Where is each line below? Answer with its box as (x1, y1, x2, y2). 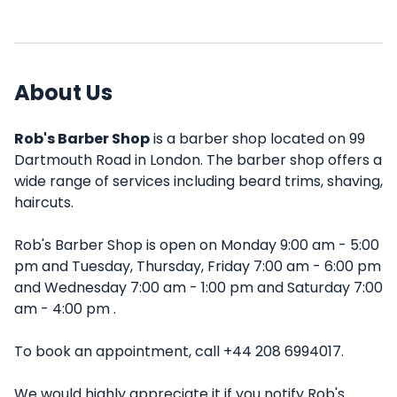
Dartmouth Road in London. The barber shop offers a (14, 150, 382, 170)
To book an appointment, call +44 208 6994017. (14, 341, 344, 362)
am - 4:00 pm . (14, 299, 116, 319)
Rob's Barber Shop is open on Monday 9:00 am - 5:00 (14, 235, 379, 255)
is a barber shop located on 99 (150, 128, 365, 149)
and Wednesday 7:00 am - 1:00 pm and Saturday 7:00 (14, 277, 383, 298)
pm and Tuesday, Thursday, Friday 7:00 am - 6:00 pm (14, 256, 381, 276)
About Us (14, 78, 113, 107)
